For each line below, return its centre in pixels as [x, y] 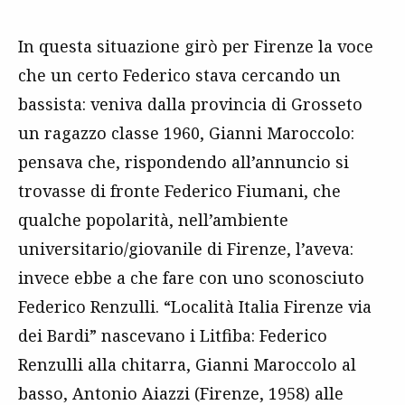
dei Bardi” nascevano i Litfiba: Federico [173, 335]
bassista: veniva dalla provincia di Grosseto [190, 104]
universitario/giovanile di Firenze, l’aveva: [186, 248]
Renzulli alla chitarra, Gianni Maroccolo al [187, 364]
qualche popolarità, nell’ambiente [153, 219]
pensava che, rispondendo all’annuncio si [184, 161]
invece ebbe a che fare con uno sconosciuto [191, 277]
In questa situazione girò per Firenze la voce [196, 46]
